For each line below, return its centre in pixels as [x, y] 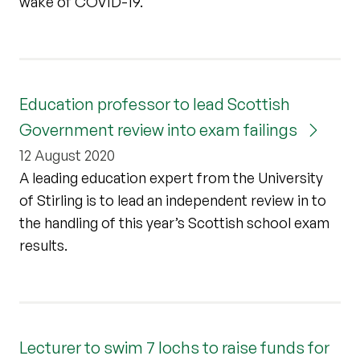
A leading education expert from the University [171, 177]
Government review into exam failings [160, 129]
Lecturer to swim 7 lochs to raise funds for [174, 347]
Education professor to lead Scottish [155, 104]
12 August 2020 [67, 155]
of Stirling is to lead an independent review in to [173, 200]
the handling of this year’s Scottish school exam [174, 222]
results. [43, 245]
